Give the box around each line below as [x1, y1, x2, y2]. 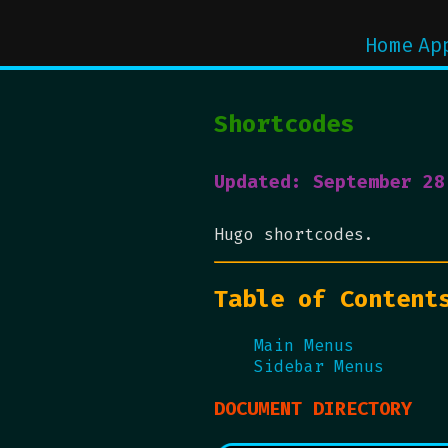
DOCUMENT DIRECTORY [214, 395, 413, 421]
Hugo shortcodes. [214, 224, 375, 245]
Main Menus [254, 334, 355, 356]
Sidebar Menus [254, 355, 385, 377]
